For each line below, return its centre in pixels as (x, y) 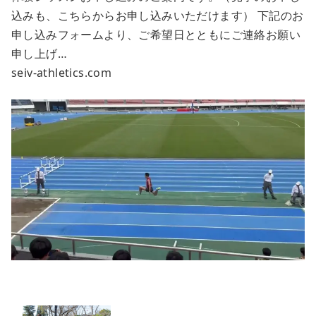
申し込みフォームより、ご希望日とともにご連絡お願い (156, 34)
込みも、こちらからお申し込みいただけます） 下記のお (158, 15)
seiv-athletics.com (62, 72)
